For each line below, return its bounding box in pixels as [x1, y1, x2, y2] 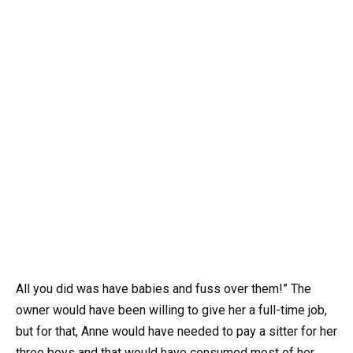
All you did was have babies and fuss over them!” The [16, 281, 311, 297]
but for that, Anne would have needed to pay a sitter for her [16, 324, 337, 340]
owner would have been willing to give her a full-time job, [16, 303, 327, 318]
